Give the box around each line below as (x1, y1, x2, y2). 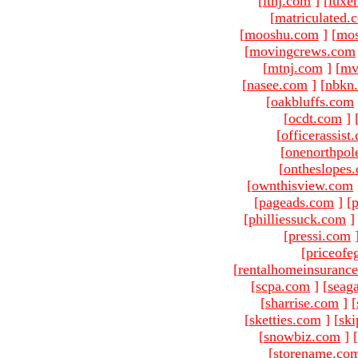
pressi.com (288, 227, 351, 244)
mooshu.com (244, 26, 319, 42)
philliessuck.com (249, 210, 346, 227)
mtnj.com (267, 59, 323, 76)
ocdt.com (288, 109, 342, 126)
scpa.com (256, 277, 310, 294)
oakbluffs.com (271, 93, 354, 109)
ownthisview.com (252, 177, 353, 193)
